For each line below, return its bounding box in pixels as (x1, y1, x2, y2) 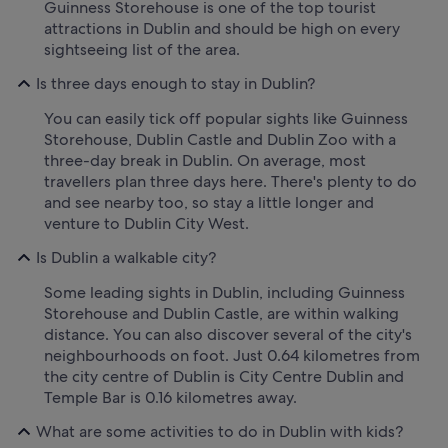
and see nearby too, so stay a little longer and (44, 191, 374, 213)
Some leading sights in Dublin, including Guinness (44, 281, 405, 303)
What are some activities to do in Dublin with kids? (36, 421, 403, 443)
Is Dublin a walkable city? (36, 247, 216, 269)
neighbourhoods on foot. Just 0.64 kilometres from (44, 344, 420, 366)
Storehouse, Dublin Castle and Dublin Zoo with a (44, 128, 396, 150)
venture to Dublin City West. (44, 212, 249, 234)
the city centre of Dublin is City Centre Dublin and (44, 365, 404, 387)
